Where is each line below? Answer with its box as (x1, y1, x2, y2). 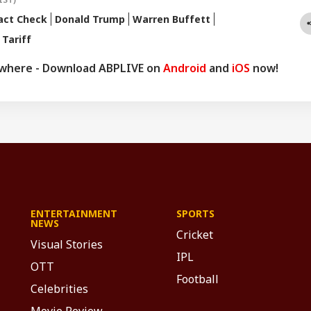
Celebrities (31, 280, 88, 296)
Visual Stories (31, 236, 103, 252)
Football (176, 271, 219, 287)
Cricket (176, 226, 213, 242)
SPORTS (176, 206, 215, 220)
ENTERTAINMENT (31, 206, 117, 220)
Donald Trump (55, 12, 125, 26)
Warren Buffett (133, 12, 210, 26)
